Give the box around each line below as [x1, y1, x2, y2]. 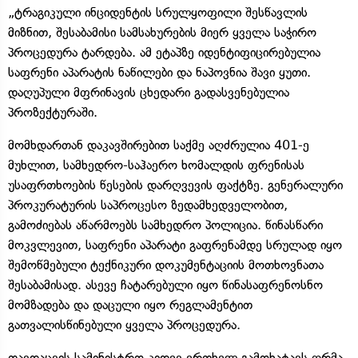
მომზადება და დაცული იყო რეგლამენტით [8, 296, 253, 312]
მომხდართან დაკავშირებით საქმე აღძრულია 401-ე [8, 137, 309, 153]
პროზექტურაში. [8, 104, 97, 120]
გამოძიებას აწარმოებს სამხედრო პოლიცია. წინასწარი [8, 217, 323, 233]
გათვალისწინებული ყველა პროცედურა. [8, 316, 241, 332]
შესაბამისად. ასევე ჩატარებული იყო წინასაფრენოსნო [8, 276, 323, 292]
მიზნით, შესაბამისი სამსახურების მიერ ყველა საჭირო [8, 24, 316, 40]
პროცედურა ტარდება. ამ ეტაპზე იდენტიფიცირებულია [8, 44, 320, 60]
